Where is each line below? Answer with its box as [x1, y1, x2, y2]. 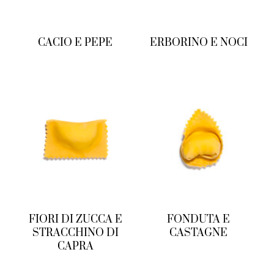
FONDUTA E [167, 212, 231, 226]
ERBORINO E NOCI [149, 36, 248, 50]
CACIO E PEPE [38, 36, 113, 50]
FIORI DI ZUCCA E [28, 212, 122, 226]
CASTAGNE [169, 226, 228, 240]
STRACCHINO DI [32, 226, 119, 240]
